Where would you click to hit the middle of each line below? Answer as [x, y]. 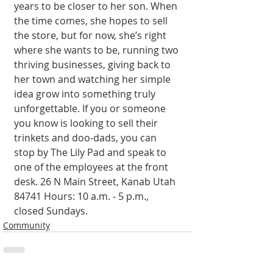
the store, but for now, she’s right [91, 35]
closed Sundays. [51, 211]
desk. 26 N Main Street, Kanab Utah [96, 181]
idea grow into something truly [86, 94]
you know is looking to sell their [87, 123]
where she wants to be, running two [97, 50]
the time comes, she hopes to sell [92, 20]
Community [27, 225]
